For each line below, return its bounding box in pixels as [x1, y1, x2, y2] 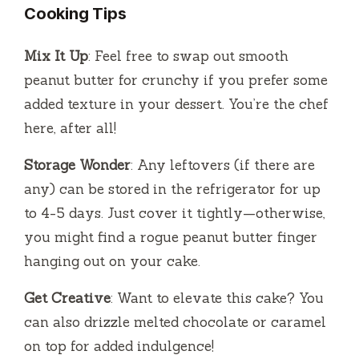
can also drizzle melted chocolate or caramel [24, 313, 326, 332]
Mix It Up [24, 47, 88, 66]
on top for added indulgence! [24, 337, 214, 356]
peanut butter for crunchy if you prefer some [24, 71, 328, 90]
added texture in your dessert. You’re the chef [24, 95, 329, 114]
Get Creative [24, 289, 111, 308]
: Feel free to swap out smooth [88, 47, 288, 66]
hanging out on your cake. [24, 252, 200, 271]
